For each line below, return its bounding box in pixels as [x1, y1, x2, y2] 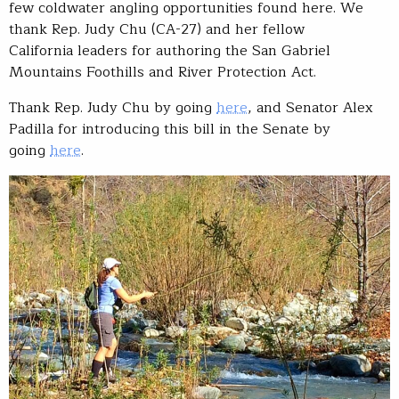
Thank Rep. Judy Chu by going [9, 95, 216, 119]
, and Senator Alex [248, 95, 373, 119]
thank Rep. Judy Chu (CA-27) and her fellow [9, 17, 305, 41]
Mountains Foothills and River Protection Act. [9, 60, 325, 84]
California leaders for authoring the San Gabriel [9, 38, 330, 62]
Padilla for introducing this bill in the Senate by [9, 117, 330, 141]
